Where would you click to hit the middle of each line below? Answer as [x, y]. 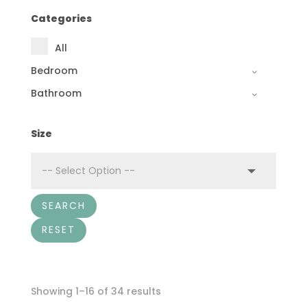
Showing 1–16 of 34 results [96, 291]
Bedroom [54, 71]
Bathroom [56, 93]
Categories [61, 19]
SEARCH [63, 206]
